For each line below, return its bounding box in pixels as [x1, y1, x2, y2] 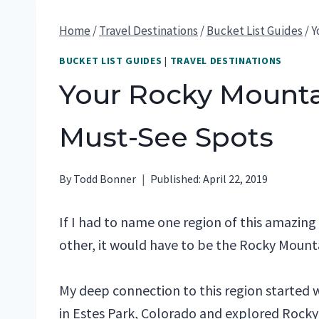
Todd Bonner [73, 171, 137, 186]
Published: [150, 171, 202, 186]
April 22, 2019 [203, 171, 268, 186]
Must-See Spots [59, 120, 273, 154]
